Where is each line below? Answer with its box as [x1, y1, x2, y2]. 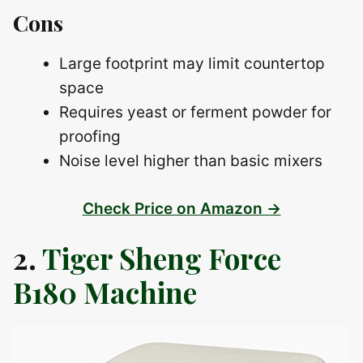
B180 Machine [13, 272, 197, 311]
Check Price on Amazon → [82, 199, 281, 218]
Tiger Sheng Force [42, 238, 281, 277]
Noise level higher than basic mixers [59, 152, 322, 170]
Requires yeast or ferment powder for [59, 103, 331, 122]
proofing [59, 127, 121, 146]
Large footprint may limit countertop [59, 54, 325, 73]
